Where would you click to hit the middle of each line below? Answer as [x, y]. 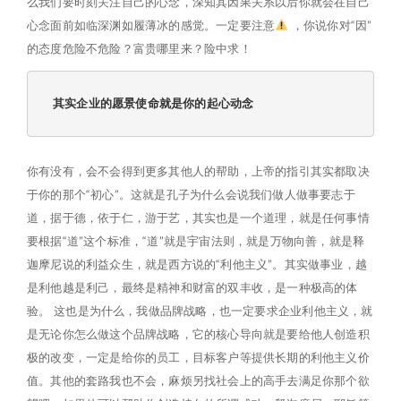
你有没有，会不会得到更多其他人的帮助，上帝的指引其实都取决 [198, 171]
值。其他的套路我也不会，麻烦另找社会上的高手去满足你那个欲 [198, 380]
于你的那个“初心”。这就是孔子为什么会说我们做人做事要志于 [191, 194]
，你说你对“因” [330, 25]
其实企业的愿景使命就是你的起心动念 [154, 103]
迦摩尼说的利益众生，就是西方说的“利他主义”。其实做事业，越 [197, 264]
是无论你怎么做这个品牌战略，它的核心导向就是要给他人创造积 [198, 334]
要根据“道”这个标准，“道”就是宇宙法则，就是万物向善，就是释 [196, 241]
